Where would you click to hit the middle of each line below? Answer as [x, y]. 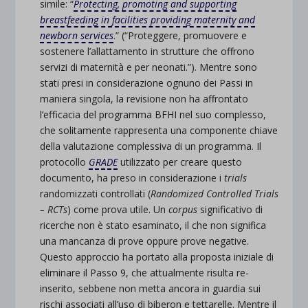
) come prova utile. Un [118, 209]
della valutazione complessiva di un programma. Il [151, 146]
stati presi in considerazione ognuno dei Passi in [147, 82]
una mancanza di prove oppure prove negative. [145, 241]
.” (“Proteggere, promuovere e [180, 35]
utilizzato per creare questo [180, 162]
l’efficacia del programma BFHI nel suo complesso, [153, 114]
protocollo [65, 162]
